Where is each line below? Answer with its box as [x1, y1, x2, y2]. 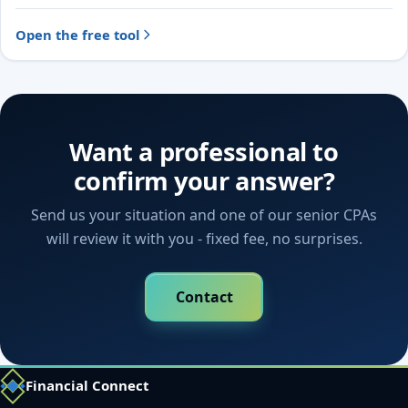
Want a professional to [69, 135, 339, 169]
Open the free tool [15, 25, 139, 45]
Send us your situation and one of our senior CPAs [31, 205, 377, 226]
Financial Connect [25, 376, 149, 395]
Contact [175, 286, 233, 307]
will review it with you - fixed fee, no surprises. [46, 229, 362, 250]
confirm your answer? [73, 164, 335, 199]
